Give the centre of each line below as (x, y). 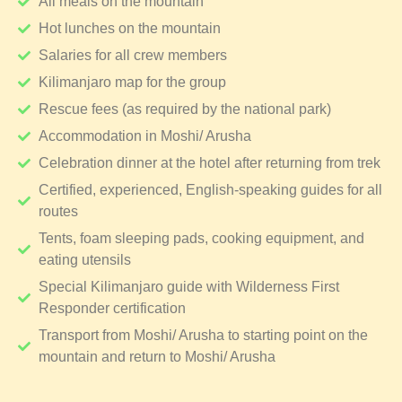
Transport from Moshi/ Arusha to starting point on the (203, 336)
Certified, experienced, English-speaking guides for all (210, 190)
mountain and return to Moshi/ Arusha (157, 357)
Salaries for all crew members (132, 56)
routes (58, 212)
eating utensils (84, 260)
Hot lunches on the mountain (129, 29)
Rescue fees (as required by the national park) (184, 109)
